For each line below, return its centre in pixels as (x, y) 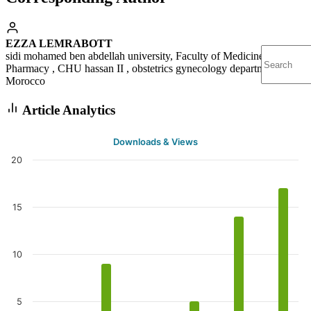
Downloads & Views (155, 141)
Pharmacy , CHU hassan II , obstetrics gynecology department (142, 69)
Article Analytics (67, 110)
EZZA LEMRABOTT (59, 44)
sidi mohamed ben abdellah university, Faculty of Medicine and (144, 56)
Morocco (25, 81)
